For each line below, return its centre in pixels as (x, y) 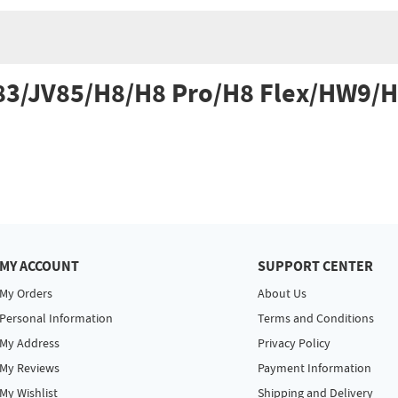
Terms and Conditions (316, 319)
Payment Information (314, 369)
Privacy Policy (294, 344)
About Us (282, 295)
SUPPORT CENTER (315, 267)
